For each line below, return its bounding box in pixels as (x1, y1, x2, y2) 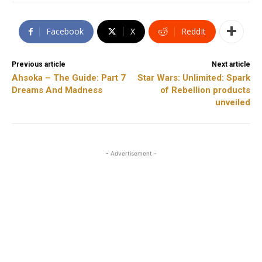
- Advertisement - (105, 149, 157, 157)
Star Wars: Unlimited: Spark (137, 72, 250, 83)
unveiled (215, 96, 250, 108)
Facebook (46, 25, 84, 37)
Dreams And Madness (12, 84, 102, 95)
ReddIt (181, 25, 206, 37)
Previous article (12, 60, 65, 68)
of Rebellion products (160, 84, 250, 95)
